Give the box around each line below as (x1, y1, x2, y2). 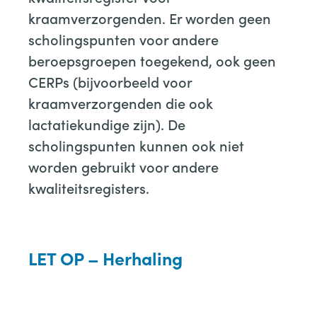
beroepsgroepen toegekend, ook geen (28, 50, 276, 70)
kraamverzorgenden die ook (28, 93, 213, 113)
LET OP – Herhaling (28, 246, 183, 270)
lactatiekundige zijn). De (28, 114, 185, 134)
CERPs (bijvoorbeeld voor (28, 71, 192, 91)
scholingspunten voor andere (28, 29, 219, 49)
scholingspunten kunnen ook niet (28, 135, 244, 155)
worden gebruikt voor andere (28, 156, 219, 176)
